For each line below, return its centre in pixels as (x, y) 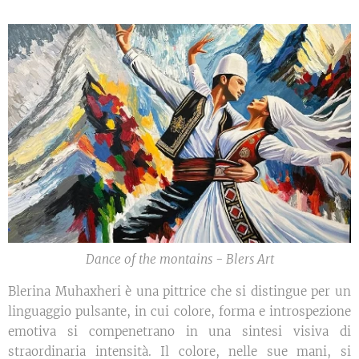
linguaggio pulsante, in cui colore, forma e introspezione (179, 311)
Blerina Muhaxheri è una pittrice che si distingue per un (179, 291)
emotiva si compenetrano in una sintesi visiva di (179, 331)
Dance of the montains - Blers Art (179, 259)
